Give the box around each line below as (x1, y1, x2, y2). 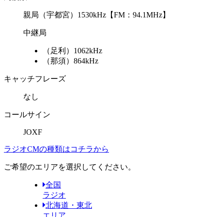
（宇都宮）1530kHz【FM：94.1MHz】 (39, 10, 170, 19)
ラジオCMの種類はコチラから (4, 144, 109, 153)
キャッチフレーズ (4, 74, 66, 83)
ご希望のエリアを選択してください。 (4, 162, 136, 171)
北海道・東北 (46, 201, 92, 209)
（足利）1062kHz (43, 46, 102, 55)
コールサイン (4, 110, 50, 119)
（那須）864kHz (43, 56, 98, 65)
